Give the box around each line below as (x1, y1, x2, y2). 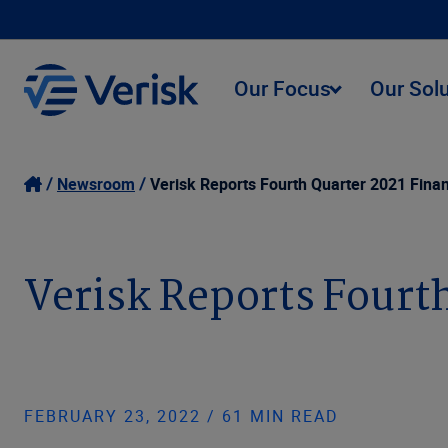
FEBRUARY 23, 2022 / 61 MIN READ (24, 405, 339, 427)
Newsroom (57, 173, 135, 195)
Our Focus (234, 73, 331, 102)
